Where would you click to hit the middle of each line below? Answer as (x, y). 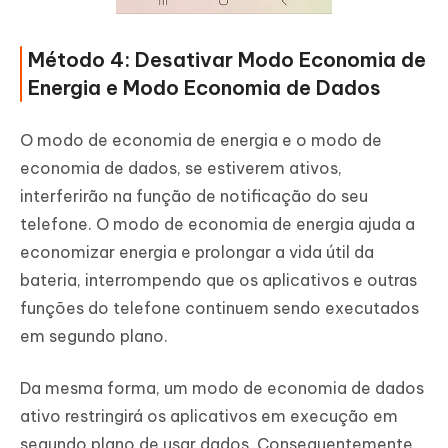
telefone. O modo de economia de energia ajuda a (217, 224)
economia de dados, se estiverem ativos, (181, 168)
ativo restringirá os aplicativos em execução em (209, 416)
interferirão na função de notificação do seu (194, 196)
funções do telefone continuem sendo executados (219, 308)
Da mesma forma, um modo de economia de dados (222, 388)
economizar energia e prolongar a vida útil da (197, 252)
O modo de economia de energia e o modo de (201, 140)
